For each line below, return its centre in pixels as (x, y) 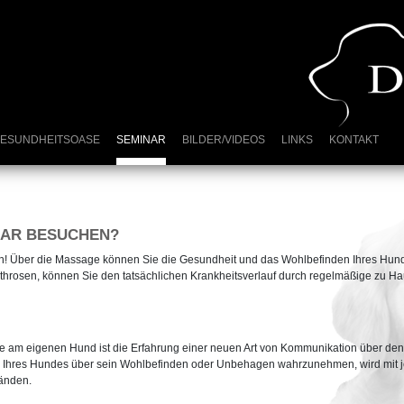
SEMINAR (141, 140)
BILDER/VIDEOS (223, 140)
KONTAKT (353, 140)
